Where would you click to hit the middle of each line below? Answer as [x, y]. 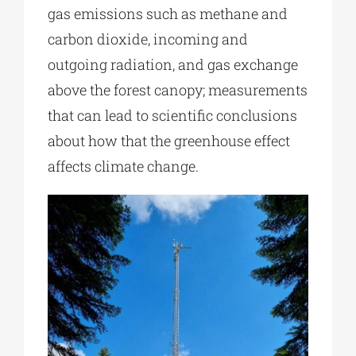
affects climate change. [123, 166]
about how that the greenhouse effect [168, 140]
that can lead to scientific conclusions [172, 115]
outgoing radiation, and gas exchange [172, 64]
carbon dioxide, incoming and [147, 39]
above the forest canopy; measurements [177, 89]
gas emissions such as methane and [167, 13]
